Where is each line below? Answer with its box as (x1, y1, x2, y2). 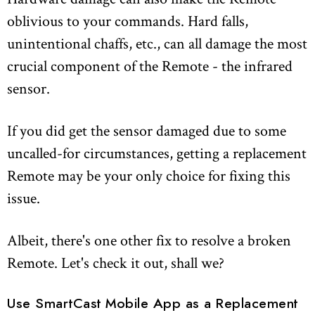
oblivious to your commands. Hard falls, (7, 11, 248, 31)
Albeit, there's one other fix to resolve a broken (7, 230, 291, 250)
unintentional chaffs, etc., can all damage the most (7, 33, 307, 53)
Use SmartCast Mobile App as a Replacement (7, 297, 298, 311)
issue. (7, 188, 40, 208)
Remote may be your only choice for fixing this (7, 165, 290, 186)
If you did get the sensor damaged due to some (7, 120, 286, 141)
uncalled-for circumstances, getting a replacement (7, 143, 307, 163)
